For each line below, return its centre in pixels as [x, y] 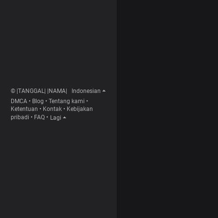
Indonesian [86, 91]
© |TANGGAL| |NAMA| [39, 91]
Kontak [52, 109]
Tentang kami [67, 101]
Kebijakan [80, 109]
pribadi [20, 118]
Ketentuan [24, 109]
